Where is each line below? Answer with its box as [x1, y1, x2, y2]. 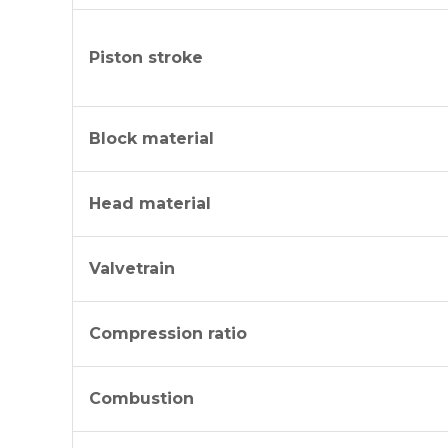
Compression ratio [89, 324, 247, 343]
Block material [89, 129, 214, 148]
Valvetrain [89, 259, 175, 278]
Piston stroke [89, 48, 203, 67]
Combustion [89, 389, 194, 408]
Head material [89, 194, 211, 213]
